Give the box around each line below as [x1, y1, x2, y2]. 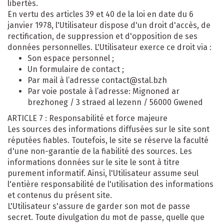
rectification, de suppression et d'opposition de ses [7, 31, 197, 41]
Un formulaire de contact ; [27, 64, 124, 74]
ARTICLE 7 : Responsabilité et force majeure [7, 113, 167, 123]
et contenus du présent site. [7, 190, 112, 200]
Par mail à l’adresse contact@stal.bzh [27, 75, 167, 85]
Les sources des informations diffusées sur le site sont [7, 124, 209, 134]
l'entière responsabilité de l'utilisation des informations [7, 179, 213, 189]
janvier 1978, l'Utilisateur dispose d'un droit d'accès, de [7, 20, 210, 30]
